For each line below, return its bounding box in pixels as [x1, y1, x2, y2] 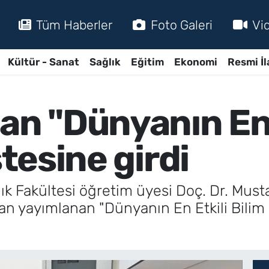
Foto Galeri [150, 17, 213, 32]
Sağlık [89, 55, 121, 68]
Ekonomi [174, 55, 217, 68]
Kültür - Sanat [7, 55, 79, 68]
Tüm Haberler [36, 17, 112, 32]
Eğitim [130, 55, 164, 68]
